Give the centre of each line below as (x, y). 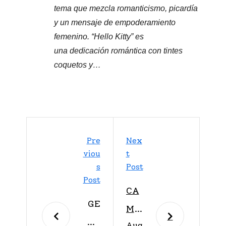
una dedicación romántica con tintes (118, 51)
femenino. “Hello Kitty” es (99, 37)
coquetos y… (77, 65)
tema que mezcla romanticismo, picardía (126, 9)
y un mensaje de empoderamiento (115, 23)
